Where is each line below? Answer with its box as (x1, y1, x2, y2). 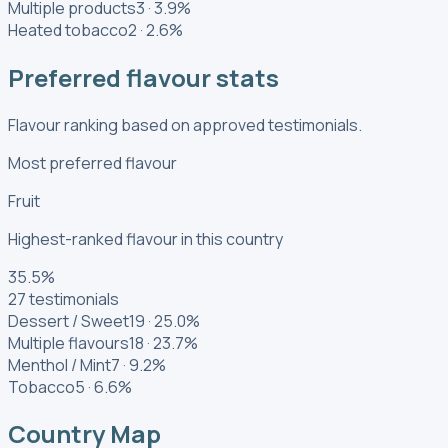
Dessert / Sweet (8, 309, 129, 332)
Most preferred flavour (8, 151, 177, 174)
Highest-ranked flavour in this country (8, 227, 283, 250)
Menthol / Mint (8, 353, 111, 376)
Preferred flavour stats (8, 60, 279, 94)
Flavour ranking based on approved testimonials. (8, 113, 362, 136)
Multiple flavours (8, 331, 129, 354)
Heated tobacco (8, 18, 128, 41)
